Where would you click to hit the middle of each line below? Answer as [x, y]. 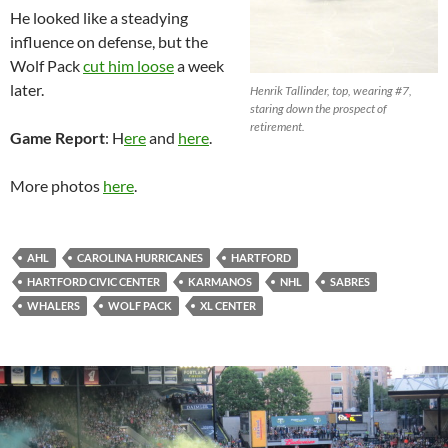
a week [199, 66]
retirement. [277, 127]
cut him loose [128, 66]
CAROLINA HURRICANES [140, 258]
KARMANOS [220, 282]
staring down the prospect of [318, 109]
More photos [56, 186]
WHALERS [53, 306]
